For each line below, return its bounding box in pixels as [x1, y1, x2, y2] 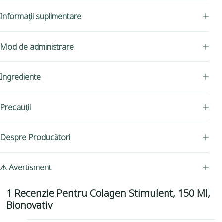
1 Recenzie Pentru [6, 186, 90, 200]
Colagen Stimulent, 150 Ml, [90, 186, 211, 200]
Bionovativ [6, 198, 53, 212]
